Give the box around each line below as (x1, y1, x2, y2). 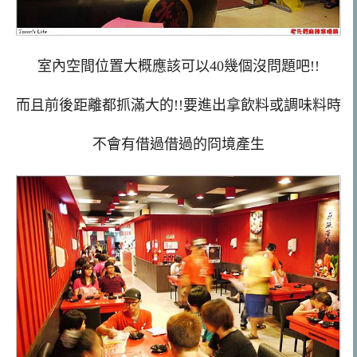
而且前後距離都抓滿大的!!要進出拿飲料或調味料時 (16, 97, 341, 114)
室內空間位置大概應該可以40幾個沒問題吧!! (37, 58, 320, 75)
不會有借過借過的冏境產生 (92, 135, 265, 152)
